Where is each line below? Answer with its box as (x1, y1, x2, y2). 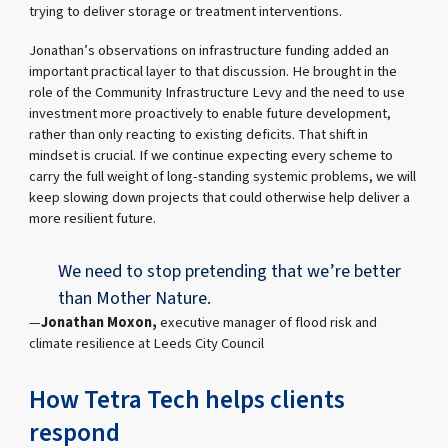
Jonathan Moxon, (41, 312, 161, 334)
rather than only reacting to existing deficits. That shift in (29, 124, 369, 146)
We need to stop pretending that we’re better (58, 258, 402, 285)
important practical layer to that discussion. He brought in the (29, 61, 398, 83)
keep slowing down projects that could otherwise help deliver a (29, 187, 411, 209)
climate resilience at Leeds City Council (29, 333, 265, 355)
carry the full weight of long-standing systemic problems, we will (29, 166, 417, 188)
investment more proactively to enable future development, (29, 103, 392, 125)
